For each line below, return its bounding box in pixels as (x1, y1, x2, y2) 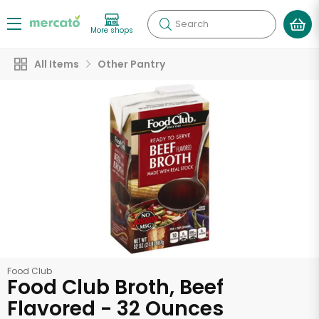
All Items (34, 57, 79, 71)
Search (175, 17, 209, 31)
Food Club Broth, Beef (7, 273, 224, 301)
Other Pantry (98, 57, 165, 71)
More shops (90, 24, 133, 36)
